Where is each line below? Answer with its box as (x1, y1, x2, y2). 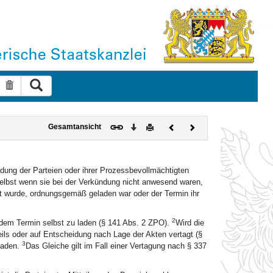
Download (136, 122, 171, 130)
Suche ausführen (41, 79, 108, 88)
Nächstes (194, 122, 226, 130)
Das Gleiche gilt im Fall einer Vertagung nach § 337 (25, 241, 207, 250)
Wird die (175, 218, 204, 227)
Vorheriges (174, 122, 211, 130)
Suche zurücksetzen (12, 80, 91, 90)
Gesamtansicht (48, 122, 101, 130)
